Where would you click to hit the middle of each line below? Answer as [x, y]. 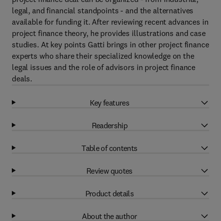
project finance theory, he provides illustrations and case [109, 33]
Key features [110, 102]
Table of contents [110, 148]
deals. [22, 78]
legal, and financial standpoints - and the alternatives [103, 10]
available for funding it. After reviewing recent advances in [110, 22]
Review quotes [110, 170]
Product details [110, 193]
